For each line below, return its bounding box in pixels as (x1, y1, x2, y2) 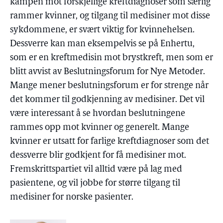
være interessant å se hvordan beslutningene (10, 109, 185, 118)
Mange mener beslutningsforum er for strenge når (10, 81, 209, 91)
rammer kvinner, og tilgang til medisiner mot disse (10, 11, 210, 21)
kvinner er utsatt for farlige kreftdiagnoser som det (10, 137, 209, 146)
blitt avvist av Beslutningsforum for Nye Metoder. (10, 67, 205, 77)
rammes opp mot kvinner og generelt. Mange (10, 123, 189, 132)
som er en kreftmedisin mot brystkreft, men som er (10, 53, 213, 63)
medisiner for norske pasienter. (10, 193, 133, 202)
